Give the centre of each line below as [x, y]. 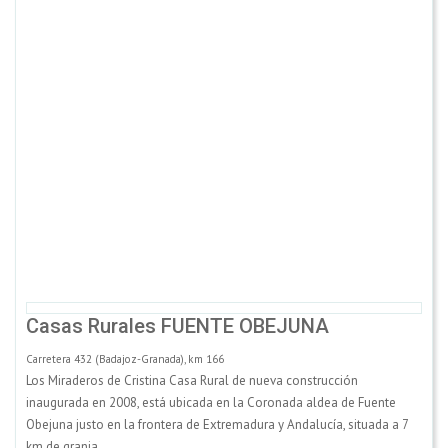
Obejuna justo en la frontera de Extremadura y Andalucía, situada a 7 [217, 424]
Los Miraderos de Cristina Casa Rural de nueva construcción [192, 380]
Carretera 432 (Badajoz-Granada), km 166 [125, 358]
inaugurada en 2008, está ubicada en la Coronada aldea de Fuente [211, 402]
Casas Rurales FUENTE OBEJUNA [177, 325]
